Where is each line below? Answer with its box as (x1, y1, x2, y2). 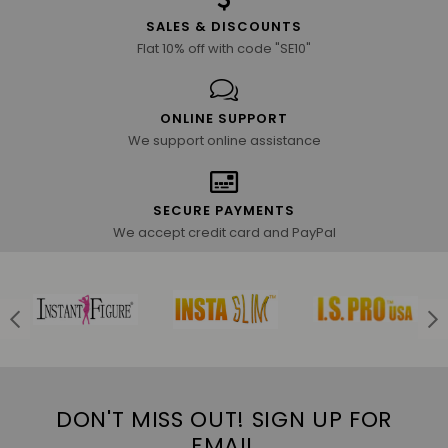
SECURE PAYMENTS (152, 200, 296, 220)
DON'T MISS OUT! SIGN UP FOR (56, 403, 392, 435)
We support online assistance (127, 130, 321, 150)
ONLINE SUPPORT (159, 108, 289, 128)
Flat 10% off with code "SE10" (137, 38, 311, 58)
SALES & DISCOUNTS (145, 16, 303, 36)
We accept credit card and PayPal (112, 222, 336, 242)
